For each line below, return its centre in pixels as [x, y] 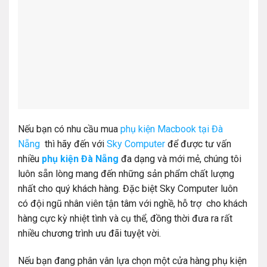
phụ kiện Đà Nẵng [80, 159]
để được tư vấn [198, 144]
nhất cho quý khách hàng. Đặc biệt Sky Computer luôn [128, 189]
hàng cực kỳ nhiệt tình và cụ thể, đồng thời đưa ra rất [125, 219]
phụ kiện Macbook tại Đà [172, 129]
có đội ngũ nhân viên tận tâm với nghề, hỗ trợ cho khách [133, 204]
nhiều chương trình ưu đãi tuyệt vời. [89, 234]
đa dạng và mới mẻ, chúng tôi [180, 159]
